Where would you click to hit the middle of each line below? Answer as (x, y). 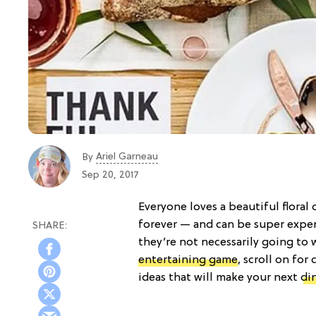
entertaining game (188, 260)
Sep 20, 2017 (110, 175)
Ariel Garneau (127, 157)
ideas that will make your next (219, 278)
